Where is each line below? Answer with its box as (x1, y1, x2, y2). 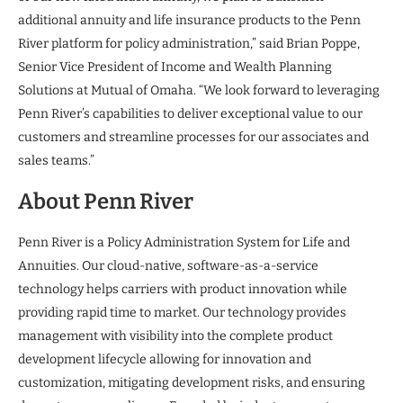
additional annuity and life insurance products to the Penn (18, 12, 361, 28)
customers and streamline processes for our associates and (18, 129, 369, 145)
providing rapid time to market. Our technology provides (18, 304, 346, 320)
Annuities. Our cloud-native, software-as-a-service (18, 257, 318, 273)
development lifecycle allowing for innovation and (18, 351, 311, 367)
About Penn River (18, 188, 193, 214)
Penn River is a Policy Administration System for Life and (18, 234, 350, 250)
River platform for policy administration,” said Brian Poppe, (18, 35, 360, 51)
